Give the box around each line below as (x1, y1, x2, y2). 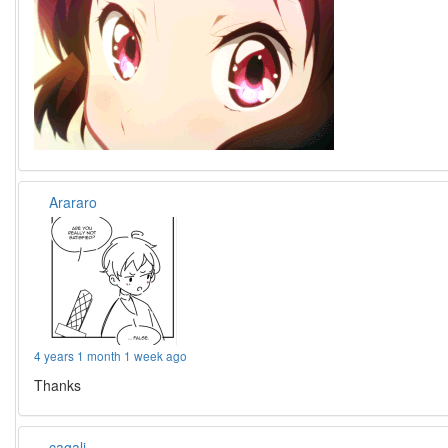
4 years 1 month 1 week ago (34, 347, 188, 365)
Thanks (34, 375, 82, 396)
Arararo (49, 192, 98, 213)
